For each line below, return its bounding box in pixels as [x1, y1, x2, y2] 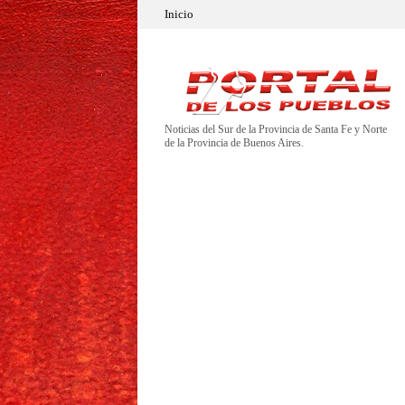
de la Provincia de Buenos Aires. [165, 137, 304, 150]
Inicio [165, 7, 193, 21]
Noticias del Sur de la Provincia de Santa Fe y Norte [165, 123, 387, 137]
